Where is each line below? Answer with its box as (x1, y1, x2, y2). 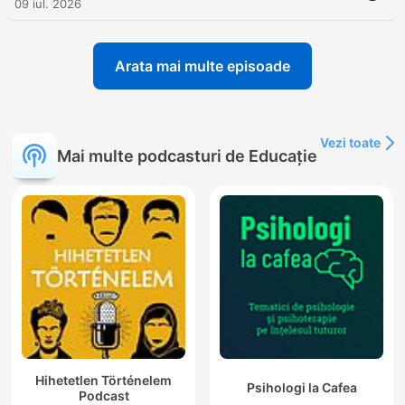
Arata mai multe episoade (115, 57, 290, 76)
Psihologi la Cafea (246, 380, 357, 396)
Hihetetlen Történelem (35, 372, 172, 388)
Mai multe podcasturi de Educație (57, 146, 317, 165)
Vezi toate (320, 135, 381, 151)
